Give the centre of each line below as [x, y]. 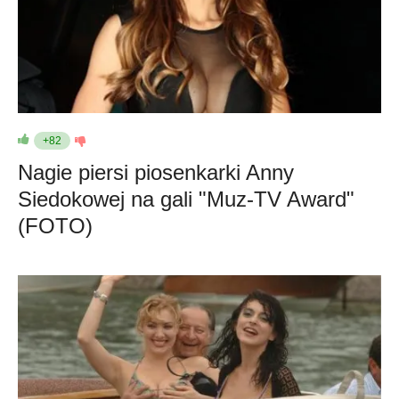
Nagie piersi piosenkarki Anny [156, 172]
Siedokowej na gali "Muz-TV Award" [186, 199]
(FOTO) [55, 226]
